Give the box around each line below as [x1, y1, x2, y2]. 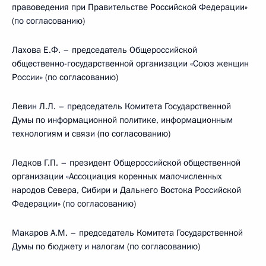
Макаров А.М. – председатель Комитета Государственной [12, 227, 243, 239]
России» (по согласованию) [12, 71, 118, 83]
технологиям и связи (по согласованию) [12, 128, 170, 140]
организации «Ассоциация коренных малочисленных [12, 170, 222, 182]
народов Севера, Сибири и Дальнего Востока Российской [12, 184, 241, 196]
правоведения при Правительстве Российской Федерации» [12, 1, 248, 13]
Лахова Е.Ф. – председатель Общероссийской [12, 44, 197, 56]
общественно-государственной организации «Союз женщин [12, 58, 249, 69]
